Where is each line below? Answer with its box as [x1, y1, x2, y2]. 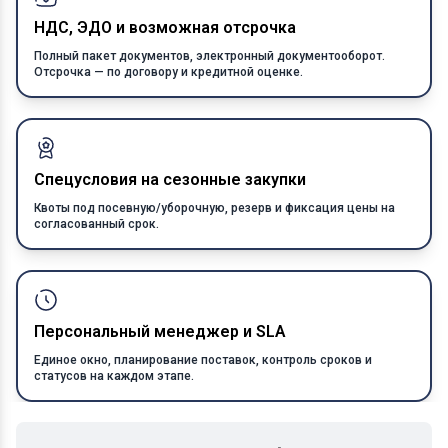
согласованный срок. [34, 217, 159, 231]
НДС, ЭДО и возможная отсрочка [34, 18, 296, 37]
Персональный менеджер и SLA [34, 322, 286, 341]
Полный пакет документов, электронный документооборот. [34, 49, 385, 63]
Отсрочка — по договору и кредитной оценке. [34, 65, 303, 79]
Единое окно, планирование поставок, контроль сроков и [34, 353, 372, 367]
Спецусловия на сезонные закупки [34, 170, 306, 189]
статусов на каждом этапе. [34, 369, 194, 383]
